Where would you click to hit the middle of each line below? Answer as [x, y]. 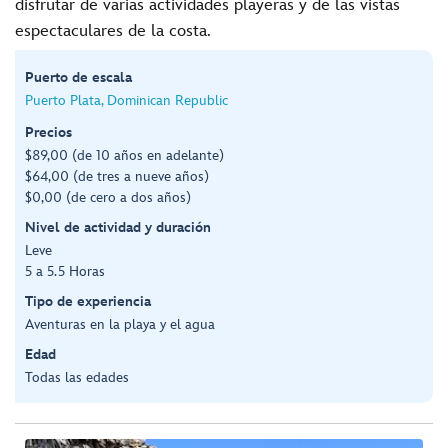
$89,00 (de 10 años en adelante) [124, 155]
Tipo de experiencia [88, 301]
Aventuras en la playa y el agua [120, 324]
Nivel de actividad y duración [118, 227]
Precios [48, 132]
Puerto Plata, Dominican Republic [126, 100]
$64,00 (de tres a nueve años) [117, 176]
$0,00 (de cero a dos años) [108, 197]
